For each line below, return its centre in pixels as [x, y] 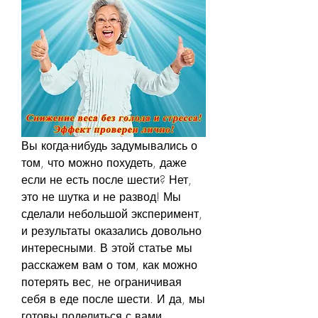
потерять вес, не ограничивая [102, 281]
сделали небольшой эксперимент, [112, 213]
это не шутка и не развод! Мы [101, 196]
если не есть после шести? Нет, [106, 179]
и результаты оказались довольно [111, 230]
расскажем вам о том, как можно [109, 264]
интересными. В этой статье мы [107, 247]
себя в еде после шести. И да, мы [113, 298]
